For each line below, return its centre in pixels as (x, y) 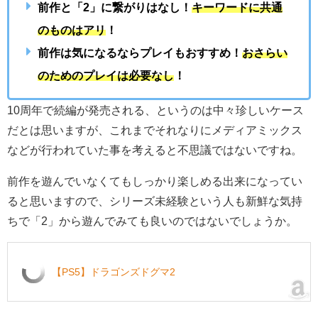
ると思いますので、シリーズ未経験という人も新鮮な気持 (155, 201)
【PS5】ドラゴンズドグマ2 (114, 272)
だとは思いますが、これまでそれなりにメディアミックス (155, 130)
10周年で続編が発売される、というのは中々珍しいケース (155, 110)
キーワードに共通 (237, 7)
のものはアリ (72, 30)
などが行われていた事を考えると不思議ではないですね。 (155, 150)
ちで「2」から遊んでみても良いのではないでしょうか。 (152, 221)
